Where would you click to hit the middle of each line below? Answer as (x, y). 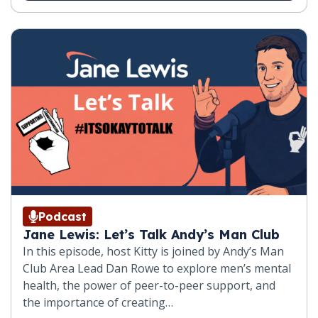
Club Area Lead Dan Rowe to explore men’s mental (157, 268)
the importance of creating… (98, 302)
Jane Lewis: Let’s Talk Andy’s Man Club (151, 235)
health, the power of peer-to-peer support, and (149, 285)
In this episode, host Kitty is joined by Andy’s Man (153, 251)
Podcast (62, 216)
